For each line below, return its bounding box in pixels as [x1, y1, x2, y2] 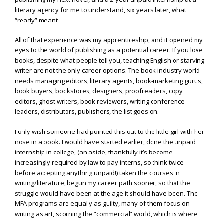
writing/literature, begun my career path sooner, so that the [15, 178, 190, 187]
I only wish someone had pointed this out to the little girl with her [15, 127, 204, 136]
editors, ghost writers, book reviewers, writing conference [15, 97, 185, 106]
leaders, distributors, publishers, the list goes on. [15, 107, 159, 116]
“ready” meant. [15, 15, 59, 24]
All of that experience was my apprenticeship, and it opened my [15, 35, 203, 44]
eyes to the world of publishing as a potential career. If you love [15, 45, 203, 55]
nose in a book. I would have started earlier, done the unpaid [15, 137, 196, 146]
